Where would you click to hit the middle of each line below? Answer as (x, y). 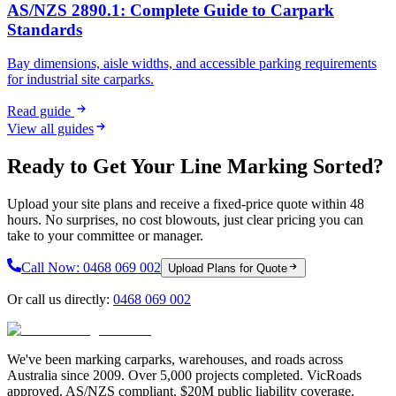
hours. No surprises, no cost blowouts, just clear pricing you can (185, 220)
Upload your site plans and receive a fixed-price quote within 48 (186, 204)
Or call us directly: (58, 300)
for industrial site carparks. (80, 80)
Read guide (41, 111)
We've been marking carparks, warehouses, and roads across (175, 360)
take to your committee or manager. (105, 236)
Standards (45, 29)
